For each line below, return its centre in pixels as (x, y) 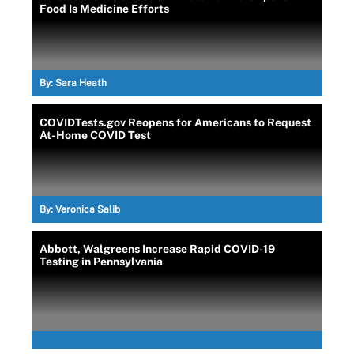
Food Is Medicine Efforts (104, 9)
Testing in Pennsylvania (101, 262)
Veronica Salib (88, 209)
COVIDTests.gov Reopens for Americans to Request (175, 122)
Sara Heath (81, 83)
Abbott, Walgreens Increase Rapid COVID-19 (157, 249)
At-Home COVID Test (95, 135)
